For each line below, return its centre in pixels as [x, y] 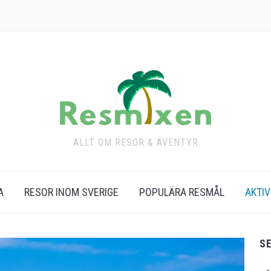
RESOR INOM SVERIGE [71, 192]
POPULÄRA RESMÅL [182, 192]
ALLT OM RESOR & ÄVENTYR [135, 142]
